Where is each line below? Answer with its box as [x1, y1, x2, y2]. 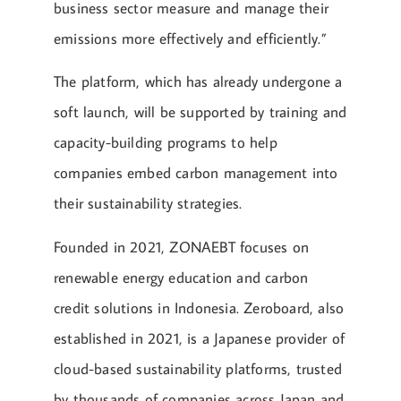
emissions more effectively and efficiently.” [54, 28, 327, 48]
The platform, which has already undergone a [54, 72, 343, 92]
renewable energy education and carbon [54, 267, 309, 287]
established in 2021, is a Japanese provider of [54, 328, 346, 348]
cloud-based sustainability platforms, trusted [54, 358, 343, 379]
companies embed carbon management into [54, 163, 338, 183]
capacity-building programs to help [54, 132, 277, 153]
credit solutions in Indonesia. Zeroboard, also [54, 297, 345, 318]
